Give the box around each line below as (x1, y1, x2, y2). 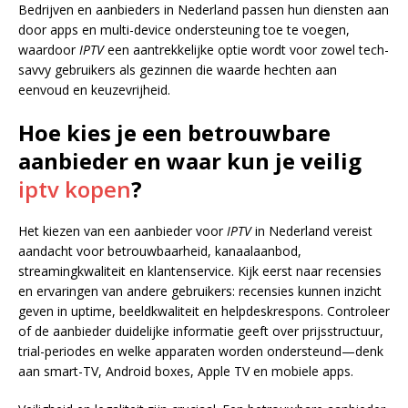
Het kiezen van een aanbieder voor (18, 222, 227, 240)
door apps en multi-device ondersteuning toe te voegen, (18, 21, 350, 38)
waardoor (18, 41, 79, 58)
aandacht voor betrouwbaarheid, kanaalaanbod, (18, 242, 301, 260)
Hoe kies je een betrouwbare (18, 117, 331, 148)
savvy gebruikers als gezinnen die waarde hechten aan (18, 61, 337, 78)
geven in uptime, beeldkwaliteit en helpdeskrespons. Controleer (18, 302, 390, 320)
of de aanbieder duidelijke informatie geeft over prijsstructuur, (18, 322, 383, 340)
